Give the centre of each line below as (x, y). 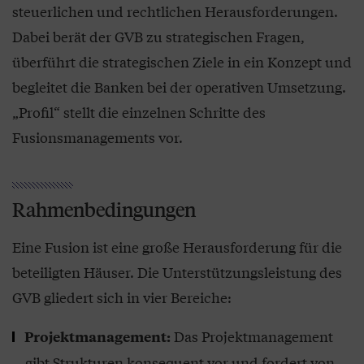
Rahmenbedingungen (104, 210)
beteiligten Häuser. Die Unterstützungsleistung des (177, 272)
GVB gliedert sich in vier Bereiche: (122, 297)
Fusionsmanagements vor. (97, 137)
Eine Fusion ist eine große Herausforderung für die (177, 247)
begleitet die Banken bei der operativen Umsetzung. (179, 87)
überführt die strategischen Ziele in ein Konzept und (182, 62)
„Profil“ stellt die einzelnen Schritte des (139, 112)
